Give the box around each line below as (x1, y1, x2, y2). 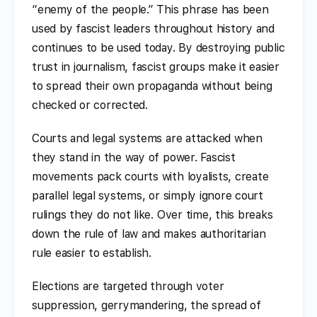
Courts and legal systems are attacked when (32, 131, 263, 145)
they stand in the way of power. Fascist (32, 150, 236, 164)
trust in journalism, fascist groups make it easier (32, 59, 280, 74)
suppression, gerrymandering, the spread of (32, 298, 261, 312)
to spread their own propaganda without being (32, 79, 272, 93)
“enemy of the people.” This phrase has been (32, 2, 269, 16)
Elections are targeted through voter (32, 279, 224, 293)
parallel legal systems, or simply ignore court (32, 188, 263, 202)
